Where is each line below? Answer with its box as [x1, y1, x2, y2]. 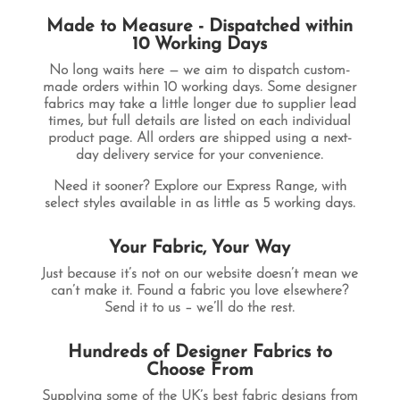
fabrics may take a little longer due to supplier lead [43, 97, 356, 112]
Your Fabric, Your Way [109, 239, 291, 257]
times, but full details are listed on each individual [48, 114, 352, 129]
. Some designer [260, 80, 357, 95]
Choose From [146, 362, 254, 379]
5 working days [262, 196, 353, 211]
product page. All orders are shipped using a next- [47, 131, 352, 146]
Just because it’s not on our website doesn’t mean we [41, 267, 359, 281]
